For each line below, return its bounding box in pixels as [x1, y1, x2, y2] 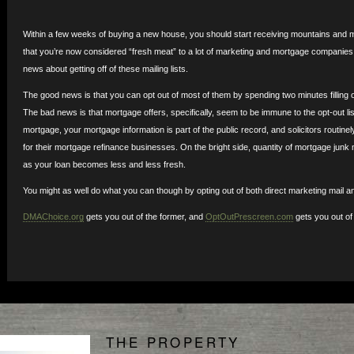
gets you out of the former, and [83, 212, 205, 221]
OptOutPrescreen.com [205, 212, 293, 221]
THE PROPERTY [106, 332, 240, 352]
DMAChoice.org [22, 212, 84, 221]
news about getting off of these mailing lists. [22, 64, 188, 73]
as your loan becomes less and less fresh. [22, 160, 186, 169]
